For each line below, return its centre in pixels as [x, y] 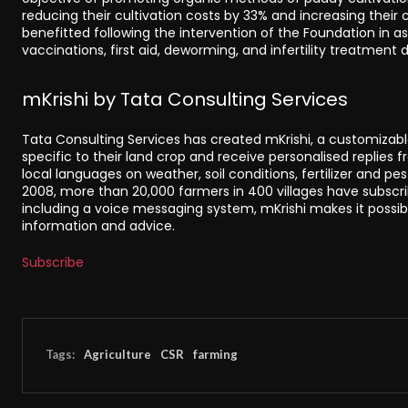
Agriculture [117, 355]
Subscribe [53, 262]
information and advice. [98, 225]
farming [215, 355]
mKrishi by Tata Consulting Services [185, 99]
